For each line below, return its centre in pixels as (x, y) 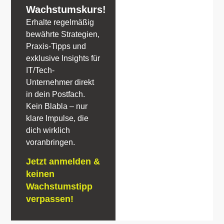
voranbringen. (51, 142)
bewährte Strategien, (63, 34)
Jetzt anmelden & (63, 161)
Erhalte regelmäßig (60, 22)
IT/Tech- (40, 70)
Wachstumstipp (59, 186)
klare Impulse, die (57, 118)
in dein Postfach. (56, 94)
